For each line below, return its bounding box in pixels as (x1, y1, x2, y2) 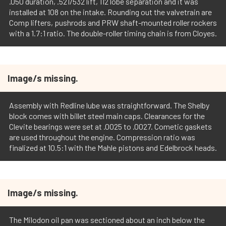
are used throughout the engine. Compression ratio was (9, 132, 195, 142)
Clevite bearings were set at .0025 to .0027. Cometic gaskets (9, 122, 212, 132)
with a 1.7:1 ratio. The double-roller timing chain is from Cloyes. (9, 28, 217, 38)
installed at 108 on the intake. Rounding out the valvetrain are (9, 7, 212, 17)
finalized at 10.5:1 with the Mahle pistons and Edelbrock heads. (9, 143, 217, 153)
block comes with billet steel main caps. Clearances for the (9, 111, 205, 121)
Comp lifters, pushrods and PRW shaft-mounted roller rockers (9, 18, 217, 28)
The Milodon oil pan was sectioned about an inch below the (9, 215, 205, 225)
